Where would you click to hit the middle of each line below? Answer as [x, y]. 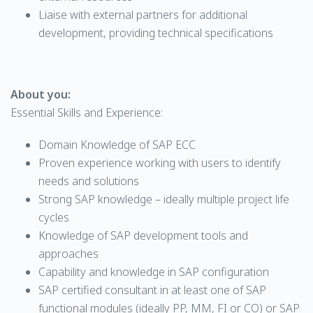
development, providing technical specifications [156, 33]
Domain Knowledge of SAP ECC [117, 145]
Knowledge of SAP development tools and [143, 235]
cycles [54, 217]
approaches [68, 254]
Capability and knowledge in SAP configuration [154, 272]
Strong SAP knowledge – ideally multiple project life [164, 199]
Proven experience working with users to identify [160, 163]
